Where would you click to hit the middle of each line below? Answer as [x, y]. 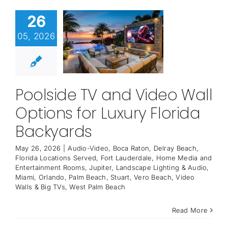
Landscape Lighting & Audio [161, 168]
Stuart [120, 177]
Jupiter [101, 168]
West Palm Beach [97, 187]
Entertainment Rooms [50, 168]
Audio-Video [88, 148]
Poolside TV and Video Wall [114, 95]
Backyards [53, 132]
